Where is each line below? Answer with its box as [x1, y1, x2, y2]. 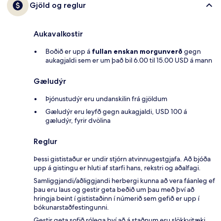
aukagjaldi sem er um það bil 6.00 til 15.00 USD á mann [45, 56, 212, 65]
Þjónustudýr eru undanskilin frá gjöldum [45, 94, 167, 104]
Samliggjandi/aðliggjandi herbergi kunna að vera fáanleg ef [34, 176, 215, 185]
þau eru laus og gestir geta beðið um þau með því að [34, 185, 194, 194]
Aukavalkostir [34, 29, 83, 39]
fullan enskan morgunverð [92, 47, 183, 56]
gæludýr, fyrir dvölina [45, 116, 110, 125]
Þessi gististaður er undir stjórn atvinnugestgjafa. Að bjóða [34, 154, 211, 164]
